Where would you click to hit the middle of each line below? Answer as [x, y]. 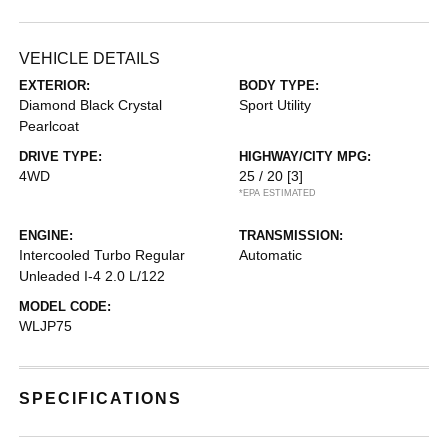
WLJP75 [46, 326]
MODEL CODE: [65, 306]
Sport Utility [275, 105]
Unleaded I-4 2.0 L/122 [92, 276]
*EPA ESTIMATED [277, 193]
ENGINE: [46, 235]
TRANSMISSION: [291, 235]
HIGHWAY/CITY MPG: [305, 156]
